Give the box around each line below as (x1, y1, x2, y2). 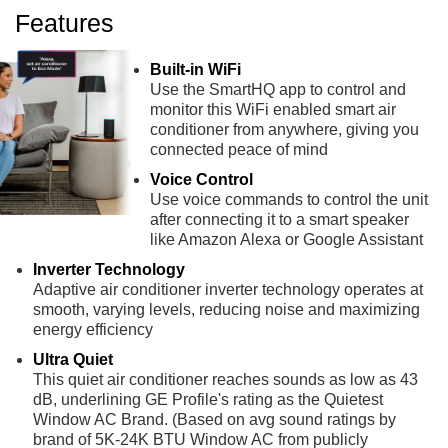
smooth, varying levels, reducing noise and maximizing (33, 301, 421, 319)
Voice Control (150, 171, 254, 189)
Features (15, 9, 114, 38)
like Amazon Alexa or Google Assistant (150, 231, 424, 249)
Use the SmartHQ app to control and (150, 81, 407, 99)
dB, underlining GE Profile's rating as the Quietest (33, 391, 384, 409)
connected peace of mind (150, 141, 329, 159)
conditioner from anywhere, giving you (150, 121, 420, 139)
